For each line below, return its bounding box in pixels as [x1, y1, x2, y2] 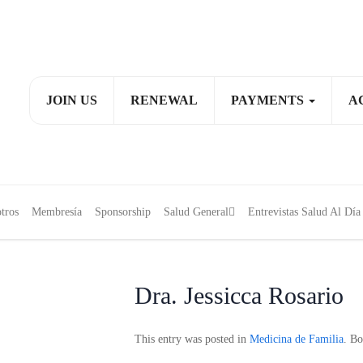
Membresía [32, 206, 82, 218]
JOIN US [46, 93, 97, 107]
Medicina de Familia [249, 333, 344, 345]
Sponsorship [95, 206, 151, 218]
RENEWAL [130, 93, 198, 107]
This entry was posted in [134, 333, 250, 345]
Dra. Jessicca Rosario [134, 282, 344, 309]
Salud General [164, 206, 228, 218]
